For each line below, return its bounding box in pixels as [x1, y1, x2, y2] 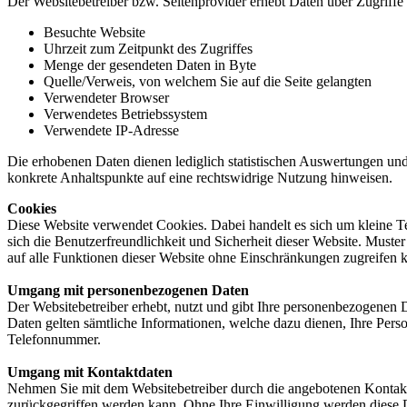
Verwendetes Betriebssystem [44, 106, 207, 123]
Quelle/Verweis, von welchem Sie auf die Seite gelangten [44, 74, 372, 90]
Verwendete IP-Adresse [44, 123, 179, 139]
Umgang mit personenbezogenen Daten [7, 283, 249, 299]
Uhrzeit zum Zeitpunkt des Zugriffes [44, 41, 253, 57]
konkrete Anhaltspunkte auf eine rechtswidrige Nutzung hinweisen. [7, 170, 392, 186]
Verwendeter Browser [44, 90, 169, 106]
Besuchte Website [44, 25, 145, 41]
